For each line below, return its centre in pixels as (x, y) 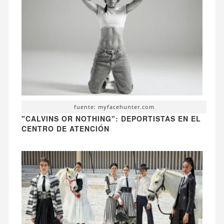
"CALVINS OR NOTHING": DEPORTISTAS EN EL (111, 118)
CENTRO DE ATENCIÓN (65, 128)
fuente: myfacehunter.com (114, 106)
